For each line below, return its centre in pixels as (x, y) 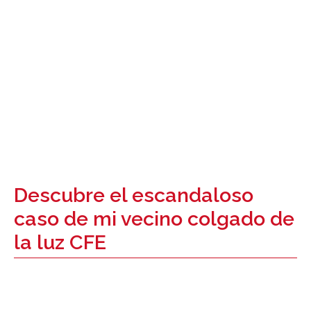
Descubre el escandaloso (134, 195)
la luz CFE (60, 243)
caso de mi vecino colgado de (154, 219)
